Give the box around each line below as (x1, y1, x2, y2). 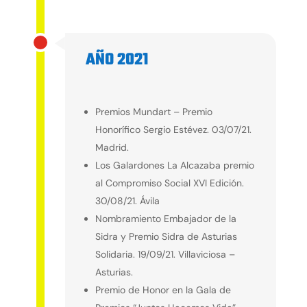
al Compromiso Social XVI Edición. (95, 177, 244, 190)
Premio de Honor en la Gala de (95, 284, 231, 297)
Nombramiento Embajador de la (95, 212, 236, 225)
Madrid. (95, 141, 129, 154)
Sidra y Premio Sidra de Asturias (95, 230, 237, 243)
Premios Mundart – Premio (95, 106, 212, 119)
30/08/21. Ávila (95, 195, 160, 208)
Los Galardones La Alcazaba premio (95, 159, 254, 172)
